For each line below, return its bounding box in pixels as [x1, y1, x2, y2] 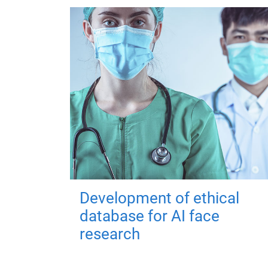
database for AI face [80, 206, 220, 225]
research [80, 224, 140, 243]
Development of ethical [80, 188, 239, 207]
